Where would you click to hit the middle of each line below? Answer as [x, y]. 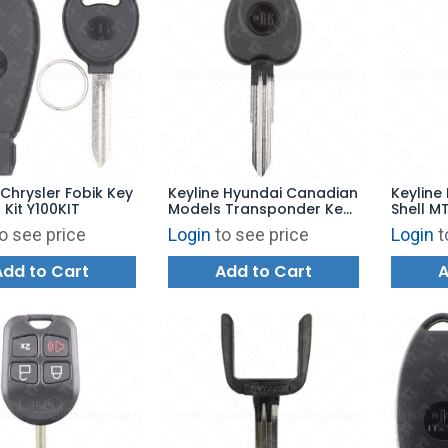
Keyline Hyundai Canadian [262, 193]
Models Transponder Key [259, 209]
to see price [261, 235]
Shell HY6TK [209, 225]
